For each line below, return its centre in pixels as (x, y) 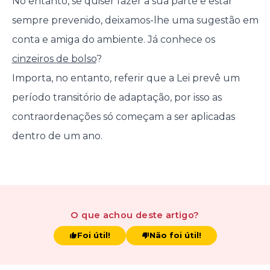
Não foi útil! (175, 235)
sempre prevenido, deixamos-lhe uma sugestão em (135, 20)
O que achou (102, 215)
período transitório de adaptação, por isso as (117, 98)
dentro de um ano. (57, 136)
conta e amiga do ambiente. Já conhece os (113, 40)
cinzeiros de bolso (54, 59)
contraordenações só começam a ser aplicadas (123, 117)
